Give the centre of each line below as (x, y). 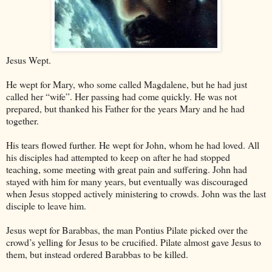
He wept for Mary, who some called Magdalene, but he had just (127, 84)
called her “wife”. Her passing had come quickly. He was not (121, 96)
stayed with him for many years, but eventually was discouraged (127, 181)
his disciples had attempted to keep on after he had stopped (118, 157)
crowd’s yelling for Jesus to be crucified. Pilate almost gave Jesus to (134, 242)
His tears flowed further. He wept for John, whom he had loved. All (133, 144)
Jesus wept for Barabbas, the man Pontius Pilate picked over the (127, 229)
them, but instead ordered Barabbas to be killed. (97, 254)
